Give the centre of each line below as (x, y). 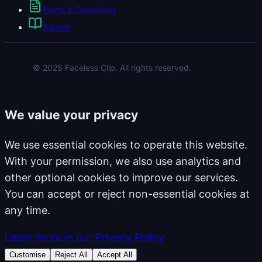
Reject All (71, 254)
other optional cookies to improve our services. (121, 177)
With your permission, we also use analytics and (123, 161)
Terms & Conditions (79, 9)
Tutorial (56, 27)
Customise (27, 254)
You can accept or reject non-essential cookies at (127, 194)
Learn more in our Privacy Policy (84, 237)
